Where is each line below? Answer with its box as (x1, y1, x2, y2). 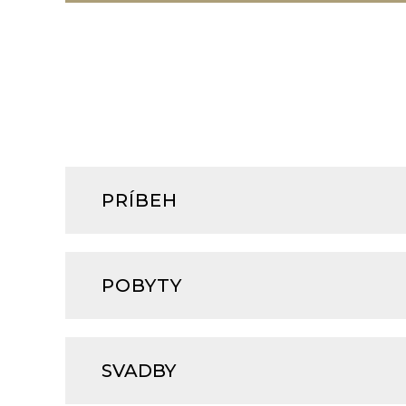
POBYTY (101, 275, 182, 297)
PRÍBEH (101, 189, 178, 212)
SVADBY (101, 360, 176, 382)
